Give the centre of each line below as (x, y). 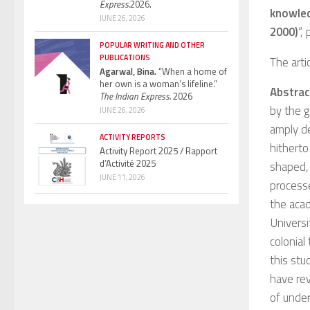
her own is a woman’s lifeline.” (158, 83)
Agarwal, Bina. (128, 71)
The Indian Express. (135, 96)
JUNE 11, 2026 (122, 177)
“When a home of (192, 71)
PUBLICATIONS (125, 57)
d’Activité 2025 (128, 163)
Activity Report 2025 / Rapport (158, 151)
